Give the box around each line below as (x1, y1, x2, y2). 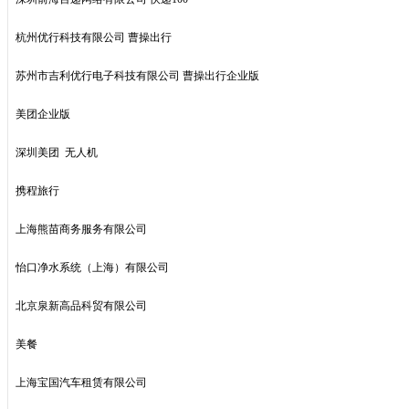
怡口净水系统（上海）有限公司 (16, 261, 169, 274)
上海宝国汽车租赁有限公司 (16, 376, 147, 389)
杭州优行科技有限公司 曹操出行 (16, 31, 172, 44)
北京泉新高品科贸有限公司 (16, 299, 147, 312)
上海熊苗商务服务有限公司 (16, 223, 147, 236)
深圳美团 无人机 (16, 146, 98, 159)
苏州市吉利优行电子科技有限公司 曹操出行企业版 (16, 69, 259, 82)
